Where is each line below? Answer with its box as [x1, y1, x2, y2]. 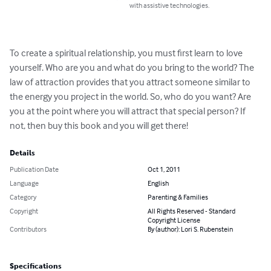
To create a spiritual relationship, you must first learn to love [10, 47, 244, 59]
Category [10, 192, 36, 202]
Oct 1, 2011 [148, 165, 180, 174]
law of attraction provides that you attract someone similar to [10, 76, 252, 88]
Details [10, 149, 35, 158]
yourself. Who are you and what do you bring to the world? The [10, 61, 256, 74]
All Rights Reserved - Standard [148, 206, 235, 216]
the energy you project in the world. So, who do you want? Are [10, 90, 253, 103]
